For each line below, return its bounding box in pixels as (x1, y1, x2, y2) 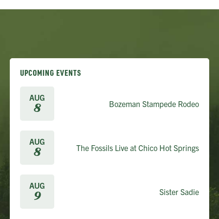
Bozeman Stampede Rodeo (109, 99, 199, 109)
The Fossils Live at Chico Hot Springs (76, 143, 199, 153)
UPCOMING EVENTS (20, 67, 81, 78)
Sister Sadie (159, 187, 199, 197)
